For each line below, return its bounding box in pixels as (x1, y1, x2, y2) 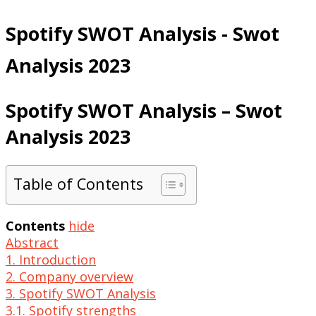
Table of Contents (13, 174, 143, 195)
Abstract (6, 234, 59, 252)
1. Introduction (6, 251, 96, 269)
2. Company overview (6, 268, 133, 286)
